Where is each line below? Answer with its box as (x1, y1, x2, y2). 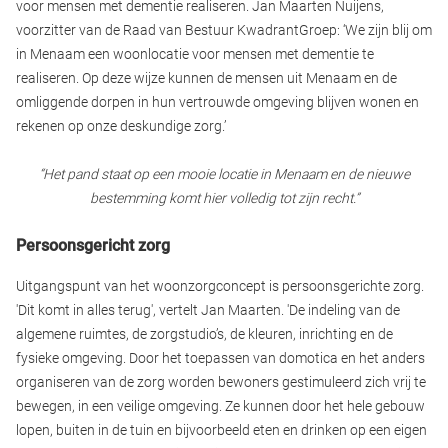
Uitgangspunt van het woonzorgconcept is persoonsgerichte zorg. (16, 278, 424, 295)
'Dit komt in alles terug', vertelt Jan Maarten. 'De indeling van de (16, 302, 400, 319)
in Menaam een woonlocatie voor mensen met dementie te (16, 46, 374, 63)
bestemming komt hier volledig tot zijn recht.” (89, 190, 359, 207)
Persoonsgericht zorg (16, 236, 170, 256)
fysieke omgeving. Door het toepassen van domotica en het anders (16, 350, 425, 367)
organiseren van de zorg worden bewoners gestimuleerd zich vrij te (16, 374, 426, 391)
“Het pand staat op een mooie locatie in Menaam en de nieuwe (38, 166, 410, 183)
